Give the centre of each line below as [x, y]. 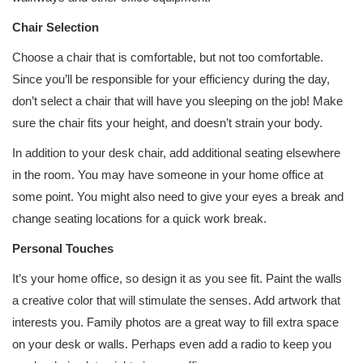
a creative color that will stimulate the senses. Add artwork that [176, 300]
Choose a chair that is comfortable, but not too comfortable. [168, 57]
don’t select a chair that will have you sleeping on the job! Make [177, 101]
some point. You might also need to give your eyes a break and [178, 196]
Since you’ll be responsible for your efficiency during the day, [171, 79]
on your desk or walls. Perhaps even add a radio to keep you [172, 344]
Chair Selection [56, 27]
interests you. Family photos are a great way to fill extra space [175, 322]
